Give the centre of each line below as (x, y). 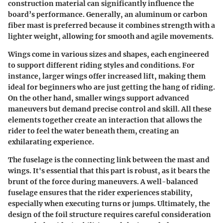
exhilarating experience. (51, 142)
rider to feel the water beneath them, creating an (94, 131)
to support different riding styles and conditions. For (101, 65)
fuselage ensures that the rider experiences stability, (100, 192)
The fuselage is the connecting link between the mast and (109, 160)
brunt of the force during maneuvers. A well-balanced (103, 181)
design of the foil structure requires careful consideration (110, 214)
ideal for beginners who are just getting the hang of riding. (111, 87)
